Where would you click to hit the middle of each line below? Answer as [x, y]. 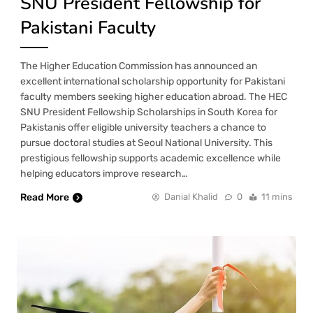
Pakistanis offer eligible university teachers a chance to [143, 128]
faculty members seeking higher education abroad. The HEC [154, 97]
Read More [45, 198]
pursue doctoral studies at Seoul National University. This [146, 143]
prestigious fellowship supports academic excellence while [151, 159]
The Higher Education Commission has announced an [139, 66]
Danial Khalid [191, 197]
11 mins [277, 197]
